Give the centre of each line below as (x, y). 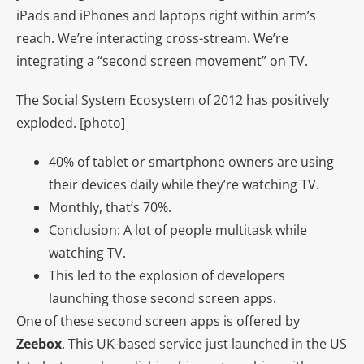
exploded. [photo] (71, 122)
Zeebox (39, 343)
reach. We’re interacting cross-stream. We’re (152, 38)
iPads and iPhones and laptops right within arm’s (166, 15)
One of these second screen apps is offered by (158, 321)
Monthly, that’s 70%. (110, 207)
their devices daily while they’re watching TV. (184, 184)
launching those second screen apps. (162, 298)
